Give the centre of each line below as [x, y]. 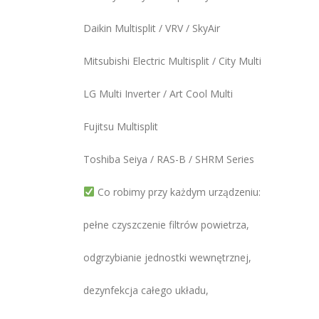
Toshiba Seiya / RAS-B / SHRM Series [169, 159]
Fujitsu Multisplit [121, 126]
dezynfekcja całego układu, [146, 290]
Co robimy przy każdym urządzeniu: [177, 192]
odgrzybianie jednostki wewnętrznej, [167, 257]
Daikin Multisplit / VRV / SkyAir [152, 28]
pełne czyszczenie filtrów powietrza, [166, 225]
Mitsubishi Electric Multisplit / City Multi [172, 61]
